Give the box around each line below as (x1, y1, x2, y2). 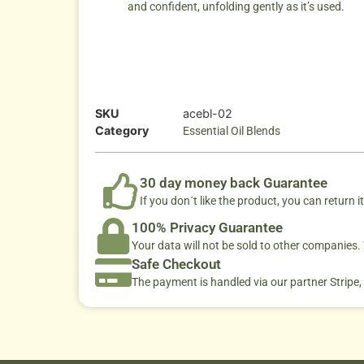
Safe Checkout (132, 255, 221, 272)
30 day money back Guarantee (140, 174, 327, 191)
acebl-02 (183, 106, 232, 120)
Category (95, 123, 149, 137)
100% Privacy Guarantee (132, 219, 283, 236)
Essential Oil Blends (183, 123, 280, 137)
